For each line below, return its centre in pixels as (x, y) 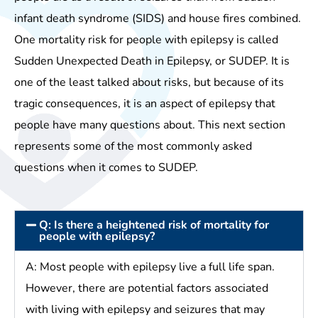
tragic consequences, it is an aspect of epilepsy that (145, 103)
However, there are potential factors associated (147, 289)
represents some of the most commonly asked (133, 146)
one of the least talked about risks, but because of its (149, 82)
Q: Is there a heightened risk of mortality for (154, 225)
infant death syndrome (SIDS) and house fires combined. (158, 18)
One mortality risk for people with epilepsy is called (146, 39)
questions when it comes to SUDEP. (106, 167)
